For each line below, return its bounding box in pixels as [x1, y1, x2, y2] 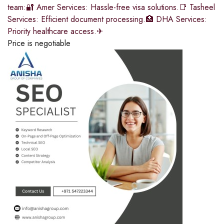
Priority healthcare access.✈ [7, 25, 103, 37]
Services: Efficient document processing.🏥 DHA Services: [7, 13, 207, 25]
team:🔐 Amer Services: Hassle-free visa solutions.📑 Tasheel [7, 1, 215, 13]
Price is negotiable [7, 37, 70, 49]
